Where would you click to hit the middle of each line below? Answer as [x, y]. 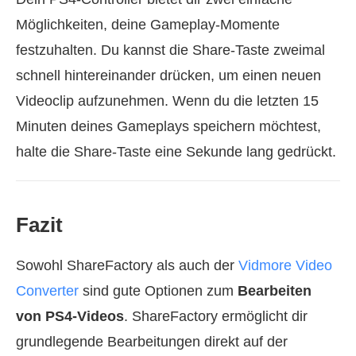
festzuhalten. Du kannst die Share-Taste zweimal [170, 50]
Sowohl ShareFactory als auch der [127, 265]
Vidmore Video [285, 265]
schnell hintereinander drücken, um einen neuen [168, 75]
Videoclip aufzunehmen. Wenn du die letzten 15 [167, 101]
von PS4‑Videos [70, 316]
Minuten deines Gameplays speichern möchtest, [168, 126]
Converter [47, 290]
